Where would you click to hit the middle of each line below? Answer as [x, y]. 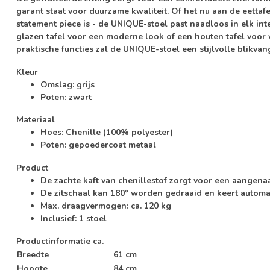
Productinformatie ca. [60, 241]
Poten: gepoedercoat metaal [98, 145]
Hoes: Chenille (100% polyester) [107, 133]
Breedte [33, 254]
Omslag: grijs [67, 84]
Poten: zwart [66, 97]
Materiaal [36, 120]
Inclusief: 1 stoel [74, 219]
